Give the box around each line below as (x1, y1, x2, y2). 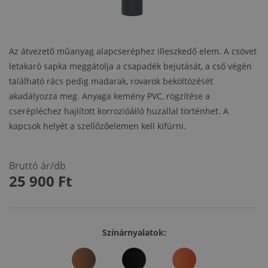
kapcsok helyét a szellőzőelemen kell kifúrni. (9, 120, 186, 132)
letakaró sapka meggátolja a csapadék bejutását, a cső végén (9, 60, 252, 72)
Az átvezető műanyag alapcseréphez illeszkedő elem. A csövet (9, 45, 257, 57)
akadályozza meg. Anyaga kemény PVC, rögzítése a (9, 90, 210, 102)
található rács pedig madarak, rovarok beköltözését (9, 75, 213, 87)
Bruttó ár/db (9, 159, 66, 173)
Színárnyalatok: (102, 227, 166, 239)
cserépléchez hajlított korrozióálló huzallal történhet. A (9, 105, 229, 117)
